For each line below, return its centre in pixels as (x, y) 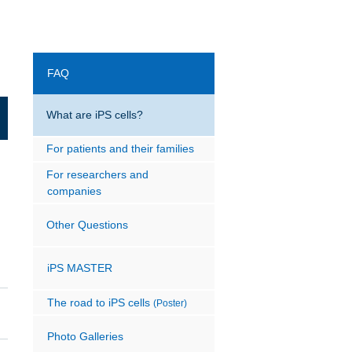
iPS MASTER (80, 268)
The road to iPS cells (101, 302)
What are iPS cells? (95, 114)
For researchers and (98, 174)
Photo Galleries (86, 337)
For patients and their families (121, 149)
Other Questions (88, 225)
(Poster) (170, 302)
